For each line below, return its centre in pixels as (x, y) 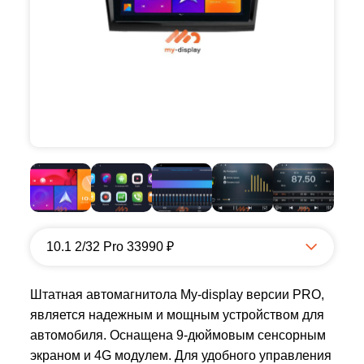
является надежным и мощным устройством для (177, 315)
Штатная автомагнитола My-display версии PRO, (177, 295)
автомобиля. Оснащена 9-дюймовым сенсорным (178, 335)
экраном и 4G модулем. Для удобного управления (181, 355)
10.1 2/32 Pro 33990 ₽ (110, 247)
